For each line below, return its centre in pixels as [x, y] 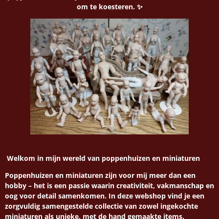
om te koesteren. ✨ [109, 7]
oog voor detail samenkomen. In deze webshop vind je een [105, 196]
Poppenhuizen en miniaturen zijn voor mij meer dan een [100, 175]
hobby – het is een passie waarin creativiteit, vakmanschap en [109, 186]
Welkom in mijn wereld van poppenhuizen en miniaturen [102, 158]
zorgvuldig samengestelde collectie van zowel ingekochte [101, 206]
